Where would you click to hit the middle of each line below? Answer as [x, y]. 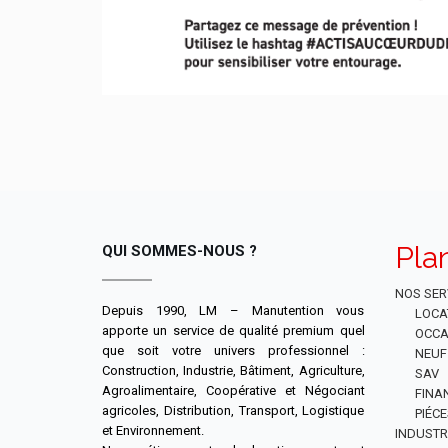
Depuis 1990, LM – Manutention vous [233, 310]
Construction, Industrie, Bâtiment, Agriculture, [233, 370]
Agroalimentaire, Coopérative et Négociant [233, 390]
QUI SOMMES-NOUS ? [179, 250]
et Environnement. [153, 430]
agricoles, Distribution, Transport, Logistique [233, 410]
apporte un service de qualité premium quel [233, 330]
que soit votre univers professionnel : [233, 350]
